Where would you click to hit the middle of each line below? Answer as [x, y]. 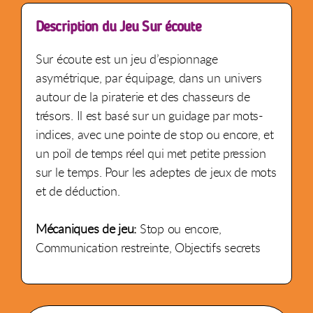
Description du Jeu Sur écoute [118, 26]
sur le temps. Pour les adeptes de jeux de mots [156, 172]
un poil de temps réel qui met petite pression [151, 153]
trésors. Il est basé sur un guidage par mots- [150, 115]
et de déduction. [78, 191]
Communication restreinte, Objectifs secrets [148, 247]
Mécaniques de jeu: [88, 228]
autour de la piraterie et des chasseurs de [143, 96]
